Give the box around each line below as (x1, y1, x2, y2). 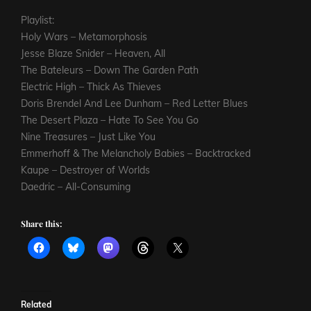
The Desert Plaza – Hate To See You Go (21, 114, 199, 127)
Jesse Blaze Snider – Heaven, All (21, 47, 165, 60)
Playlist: (21, 14, 54, 27)
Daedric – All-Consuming (21, 180, 131, 194)
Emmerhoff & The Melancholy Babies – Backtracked (21, 147, 251, 160)
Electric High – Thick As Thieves (21, 81, 161, 94)
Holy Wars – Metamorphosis (21, 31, 147, 44)
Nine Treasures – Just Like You (21, 131, 155, 144)
